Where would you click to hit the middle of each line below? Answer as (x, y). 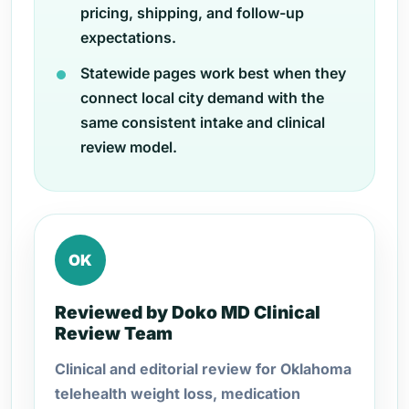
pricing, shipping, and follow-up (192, 13)
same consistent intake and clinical (203, 122)
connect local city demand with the (202, 98)
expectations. (128, 37)
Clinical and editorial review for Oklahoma (203, 369)
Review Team (114, 333)
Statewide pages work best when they (213, 73)
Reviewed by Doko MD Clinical (188, 312)
